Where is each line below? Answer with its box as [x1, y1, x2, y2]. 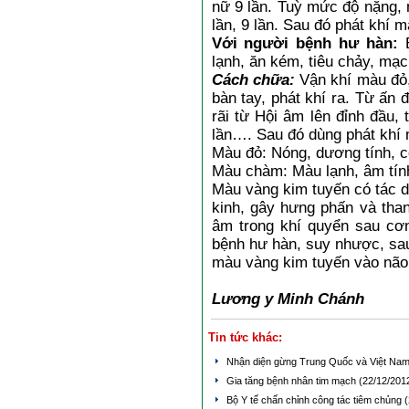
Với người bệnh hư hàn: [211, 34, 398, 52]
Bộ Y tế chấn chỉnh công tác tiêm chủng [225, 394, 404, 405]
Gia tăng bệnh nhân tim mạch [225, 375, 359, 386]
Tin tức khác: [207, 330, 282, 344]
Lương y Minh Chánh [211, 289, 364, 308]
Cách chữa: [211, 70, 295, 89]
